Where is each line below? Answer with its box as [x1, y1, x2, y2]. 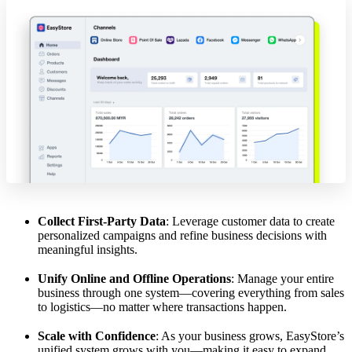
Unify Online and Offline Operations [38, 272, 231, 286]
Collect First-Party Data [38, 214, 166, 229]
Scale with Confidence [38, 329, 156, 343]
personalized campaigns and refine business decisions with [38, 229, 327, 243]
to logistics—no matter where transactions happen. [38, 300, 287, 314]
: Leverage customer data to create [166, 214, 335, 229]
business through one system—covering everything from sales [38, 286, 344, 300]
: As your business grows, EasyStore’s [156, 329, 344, 343]
